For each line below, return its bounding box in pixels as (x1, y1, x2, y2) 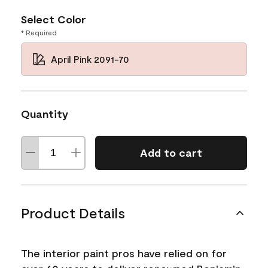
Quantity (21, 106, 68, 120)
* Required (21, 28, 57, 36)
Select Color (21, 12, 86, 26)
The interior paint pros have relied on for (21, 246, 227, 260)
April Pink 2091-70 (51, 53, 130, 65)
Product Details (21, 203, 125, 221)
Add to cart (139, 146, 202, 159)
